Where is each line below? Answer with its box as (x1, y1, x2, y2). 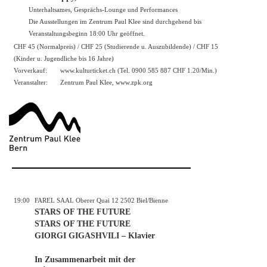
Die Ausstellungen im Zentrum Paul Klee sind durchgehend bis (29, 18, 201, 26)
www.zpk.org (116, 79, 153, 86)
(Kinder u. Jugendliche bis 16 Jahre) (14, 55, 114, 63)
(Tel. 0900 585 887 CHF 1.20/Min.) (116, 67, 217, 74)
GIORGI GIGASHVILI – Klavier (35, 231, 155, 240)
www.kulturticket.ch (60, 67, 116, 74)
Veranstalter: (14, 79, 48, 86)
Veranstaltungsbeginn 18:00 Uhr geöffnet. (29, 30, 145, 38)
